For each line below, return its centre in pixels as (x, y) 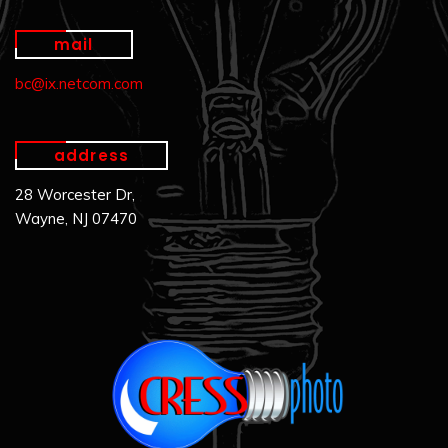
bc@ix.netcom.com (79, 83)
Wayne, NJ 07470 (76, 218)
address (91, 155)
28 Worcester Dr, (75, 194)
